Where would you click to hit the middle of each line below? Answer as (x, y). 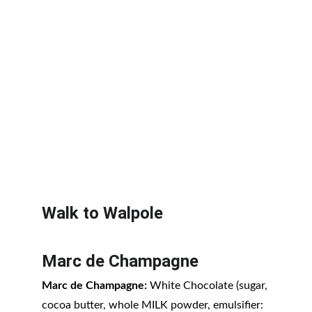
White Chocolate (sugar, (209, 286)
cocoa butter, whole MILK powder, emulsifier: (154, 305)
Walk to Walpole (102, 213)
